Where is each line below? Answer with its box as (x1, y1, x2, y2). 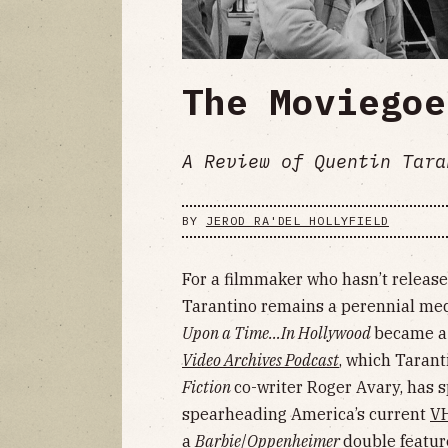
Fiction (182, 376, 234, 397)
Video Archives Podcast (182, 349, 339, 370)
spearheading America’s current (182, 403, 430, 424)
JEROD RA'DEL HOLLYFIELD (205, 213, 389, 229)
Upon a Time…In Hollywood (182, 322, 374, 343)
